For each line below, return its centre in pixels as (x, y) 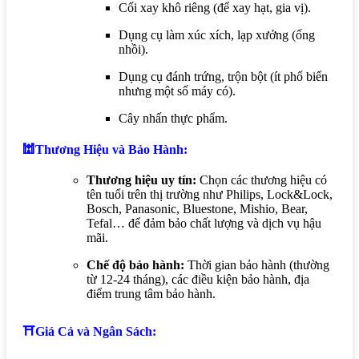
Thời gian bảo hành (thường (257, 265)
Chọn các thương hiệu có (262, 180)
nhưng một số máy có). (177, 91)
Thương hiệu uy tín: (141, 180)
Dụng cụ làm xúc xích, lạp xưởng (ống (217, 34)
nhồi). (133, 49)
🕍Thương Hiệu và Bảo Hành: (105, 150)
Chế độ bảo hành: (135, 265)
